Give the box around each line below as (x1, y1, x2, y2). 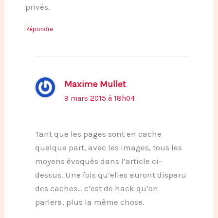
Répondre (25, 25, 53, 33)
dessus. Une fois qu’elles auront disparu (35, 169, 186, 180)
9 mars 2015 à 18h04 (64, 94, 135, 103)
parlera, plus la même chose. (35, 197, 145, 207)
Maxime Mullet (64, 79, 127, 90)
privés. (25, 2, 50, 12)
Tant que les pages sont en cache (35, 128, 162, 139)
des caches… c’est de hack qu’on (35, 183, 158, 193)
